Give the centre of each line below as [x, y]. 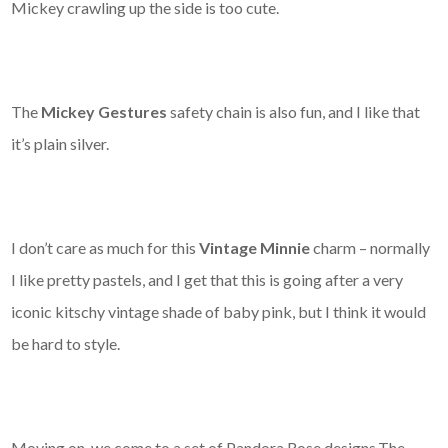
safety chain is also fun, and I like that [295, 111]
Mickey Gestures [106, 111]
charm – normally [372, 247]
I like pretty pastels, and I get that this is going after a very [207, 279]
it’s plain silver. [60, 143]
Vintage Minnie [256, 247]
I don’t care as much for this [105, 247]
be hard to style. [66, 343]
